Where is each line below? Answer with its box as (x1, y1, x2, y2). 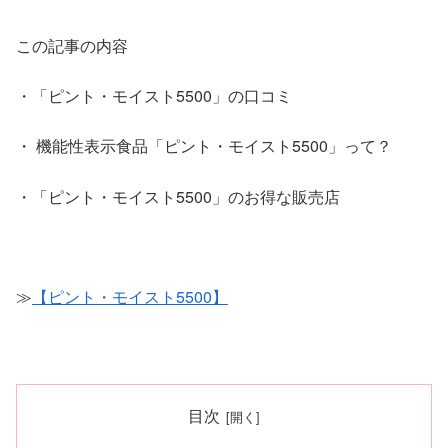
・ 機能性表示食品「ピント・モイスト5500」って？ (16, 134, 392, 158)
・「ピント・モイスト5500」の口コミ (16, 83, 292, 107)
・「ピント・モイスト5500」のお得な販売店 (16, 184, 340, 208)
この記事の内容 (16, 33, 128, 57)
